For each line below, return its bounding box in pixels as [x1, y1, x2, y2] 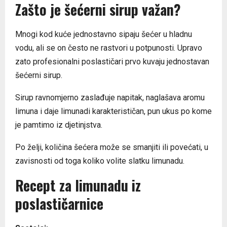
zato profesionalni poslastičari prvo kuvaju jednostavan [15, 56, 209, 66]
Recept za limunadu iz [15, 174, 141, 196]
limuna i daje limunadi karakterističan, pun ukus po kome [15, 106, 212, 116]
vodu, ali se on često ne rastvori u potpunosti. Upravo [15, 43, 202, 53]
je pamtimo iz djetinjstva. [15, 120, 102, 130]
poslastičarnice [15, 193, 103, 214]
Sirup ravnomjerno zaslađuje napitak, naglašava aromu [15, 92, 205, 102]
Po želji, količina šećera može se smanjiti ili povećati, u [15, 142, 208, 152]
